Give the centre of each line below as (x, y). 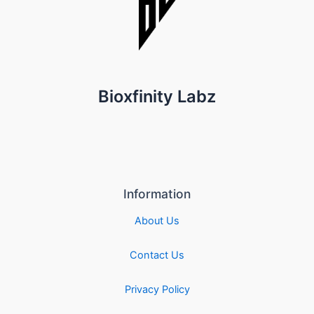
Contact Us (157, 255)
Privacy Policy (157, 289)
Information (157, 193)
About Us (157, 221)
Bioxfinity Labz (157, 96)
